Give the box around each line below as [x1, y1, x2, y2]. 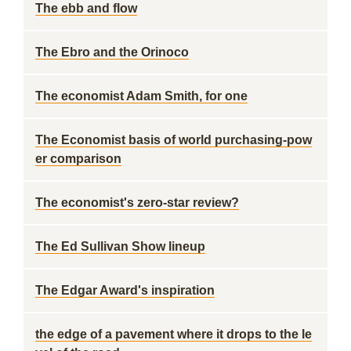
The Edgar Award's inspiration [35, 284, 215, 297]
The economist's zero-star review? [35, 196, 239, 209]
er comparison [35, 152, 121, 165]
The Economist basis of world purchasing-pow [35, 133, 312, 147]
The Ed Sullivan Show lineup [35, 240, 205, 253]
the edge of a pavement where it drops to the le [35, 327, 312, 341]
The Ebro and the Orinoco [35, 45, 189, 59]
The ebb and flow [35, 2, 137, 15]
